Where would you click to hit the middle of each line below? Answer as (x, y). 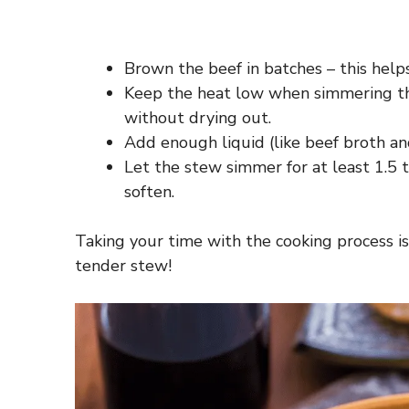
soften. (149, 191)
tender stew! (123, 265)
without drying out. (198, 117)
